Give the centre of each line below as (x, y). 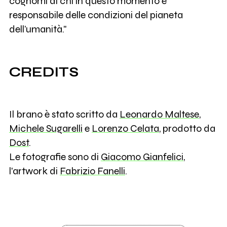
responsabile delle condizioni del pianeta (96, 15)
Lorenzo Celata (125, 129)
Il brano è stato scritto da (64, 115)
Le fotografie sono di (55, 157)
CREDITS (44, 72)
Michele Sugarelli (46, 129)
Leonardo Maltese (159, 115)
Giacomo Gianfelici (142, 157)
